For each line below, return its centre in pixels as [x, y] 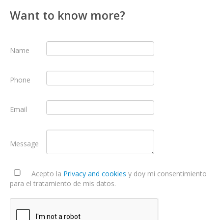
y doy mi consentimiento [166, 174]
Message [24, 143]
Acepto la [46, 174]
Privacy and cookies [95, 174]
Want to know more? [68, 15]
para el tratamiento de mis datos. [63, 183]
